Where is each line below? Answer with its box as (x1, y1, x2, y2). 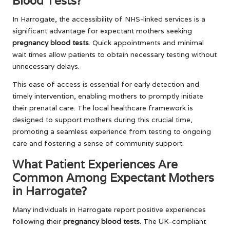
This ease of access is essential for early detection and (12, 79, 199, 89)
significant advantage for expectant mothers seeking (12, 26, 192, 35)
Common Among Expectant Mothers (12, 169, 214, 185)
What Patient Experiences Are (12, 156, 178, 171)
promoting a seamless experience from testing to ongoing (12, 126, 211, 136)
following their (12, 216, 63, 226)
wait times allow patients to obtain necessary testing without (12, 49, 217, 59)
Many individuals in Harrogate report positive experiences (12, 204, 206, 214)
